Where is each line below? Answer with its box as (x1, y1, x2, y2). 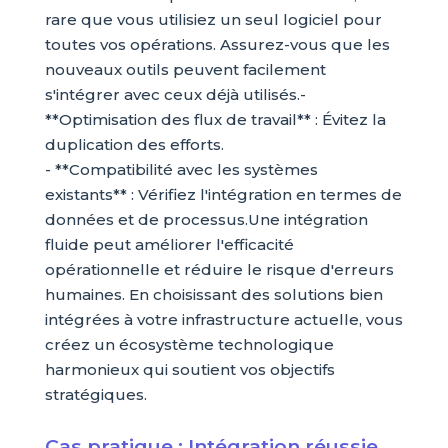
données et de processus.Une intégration (44, 210, 368, 230)
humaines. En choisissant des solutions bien (44, 285, 383, 305)
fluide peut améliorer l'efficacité (44, 235, 294, 255)
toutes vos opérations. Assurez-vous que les (44, 35, 390, 55)
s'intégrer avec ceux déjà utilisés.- (44, 85, 306, 105)
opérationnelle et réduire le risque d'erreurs (44, 260, 394, 280)
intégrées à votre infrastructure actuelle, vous (44, 310, 403, 330)
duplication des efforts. (44, 135, 224, 155)
